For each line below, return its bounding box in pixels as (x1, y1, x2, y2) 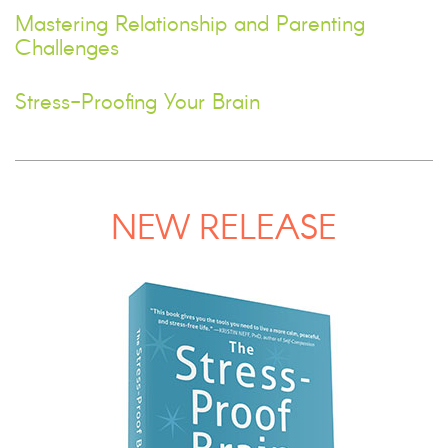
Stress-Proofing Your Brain (15, 86, 260, 119)
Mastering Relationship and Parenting (15, 8, 365, 41)
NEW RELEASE (111, 205, 337, 254)
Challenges (15, 32, 119, 65)
